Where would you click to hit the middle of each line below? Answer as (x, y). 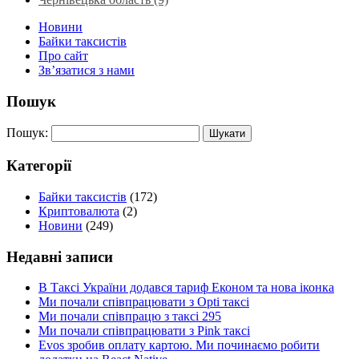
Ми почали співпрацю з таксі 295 (130, 317)
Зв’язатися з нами (87, 71)
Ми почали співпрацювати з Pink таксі (144, 331)
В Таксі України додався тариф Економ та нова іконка (186, 288)
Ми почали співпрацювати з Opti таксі (144, 302)
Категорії (39, 166)
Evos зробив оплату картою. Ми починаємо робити (179, 345)
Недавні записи (60, 256)
